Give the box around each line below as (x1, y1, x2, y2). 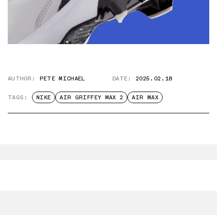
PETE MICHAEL (39, 74, 85, 83)
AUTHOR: (8, 74, 36, 83)
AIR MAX (132, 93, 158, 102)
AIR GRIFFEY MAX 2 (60, 93, 124, 102)
